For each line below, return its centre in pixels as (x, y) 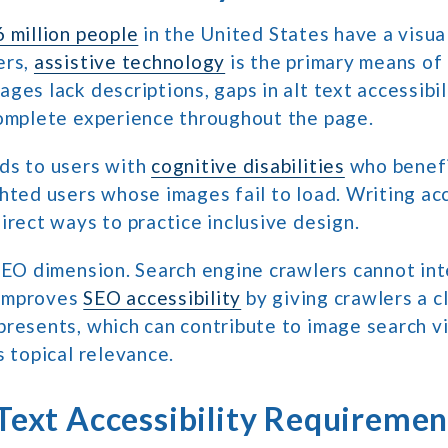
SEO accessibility (162, 297)
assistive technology (129, 61)
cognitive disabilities (248, 165)
